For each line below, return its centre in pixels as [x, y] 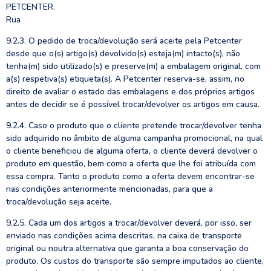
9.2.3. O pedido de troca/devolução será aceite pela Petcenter [124, 41]
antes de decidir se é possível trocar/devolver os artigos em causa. [133, 104]
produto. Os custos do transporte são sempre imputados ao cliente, [135, 261]
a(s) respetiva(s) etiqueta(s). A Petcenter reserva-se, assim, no [125, 79]
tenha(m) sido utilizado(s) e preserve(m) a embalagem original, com [133, 66]
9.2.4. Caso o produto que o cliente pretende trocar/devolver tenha [134, 126]
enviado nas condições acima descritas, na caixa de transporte [124, 236]
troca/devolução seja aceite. [59, 202]
